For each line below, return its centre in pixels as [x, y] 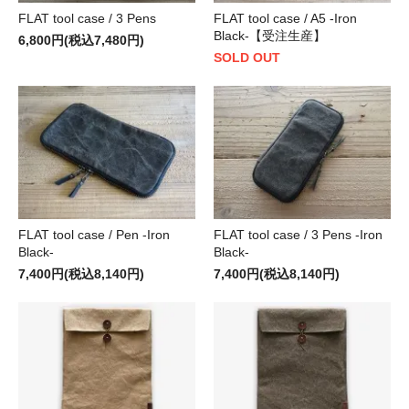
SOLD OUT [247, 57]
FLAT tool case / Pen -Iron [94, 234]
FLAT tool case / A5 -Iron [285, 18]
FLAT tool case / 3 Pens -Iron [298, 234]
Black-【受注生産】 [270, 35]
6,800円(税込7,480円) [81, 40]
